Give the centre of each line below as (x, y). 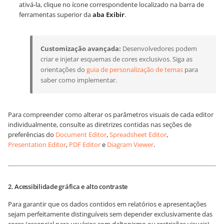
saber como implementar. (79, 80)
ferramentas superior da (56, 14)
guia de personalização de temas (135, 69)
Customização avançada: (81, 48)
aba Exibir (108, 14)
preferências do (32, 134)
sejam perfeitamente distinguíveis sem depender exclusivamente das (110, 214)
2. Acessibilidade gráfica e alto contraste (68, 186)
